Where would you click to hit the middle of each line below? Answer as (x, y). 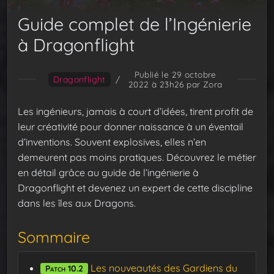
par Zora (203, 84)
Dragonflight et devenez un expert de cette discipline (135, 187)
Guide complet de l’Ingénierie (135, 24)
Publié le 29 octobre (175, 74)
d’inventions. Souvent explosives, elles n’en (112, 142)
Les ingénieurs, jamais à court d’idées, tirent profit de (135, 111)
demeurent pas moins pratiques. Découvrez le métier (137, 157)
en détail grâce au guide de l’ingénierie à (108, 172)
